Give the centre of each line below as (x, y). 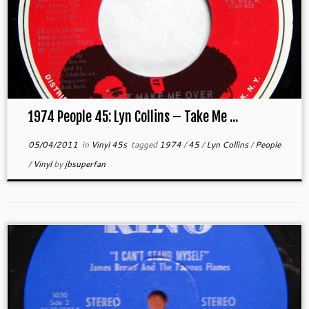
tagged (144, 145)
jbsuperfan (85, 164)
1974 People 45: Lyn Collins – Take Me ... (133, 117)
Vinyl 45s (110, 145)
